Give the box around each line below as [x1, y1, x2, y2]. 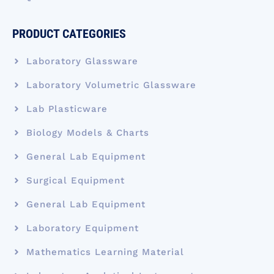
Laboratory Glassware [26, 56, 138, 67]
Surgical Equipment [26, 175, 125, 187]
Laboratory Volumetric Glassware [26, 80, 196, 91]
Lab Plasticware [26, 103, 108, 115]
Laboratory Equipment [26, 223, 139, 234]
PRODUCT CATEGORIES [12, 26, 126, 42]
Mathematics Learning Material [26, 246, 184, 258]
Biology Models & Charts [26, 127, 149, 139]
